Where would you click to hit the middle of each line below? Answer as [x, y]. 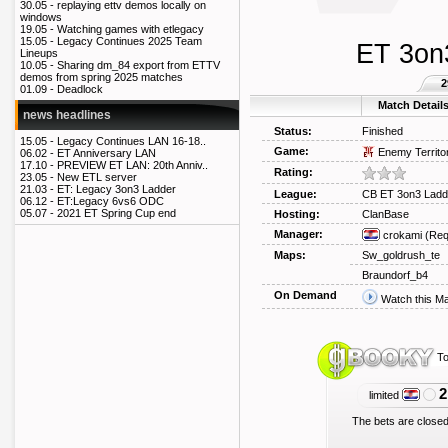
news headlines [67, 115]
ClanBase [385, 214]
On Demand [305, 295]
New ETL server [97, 177]
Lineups [39, 53]
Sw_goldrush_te [401, 255]
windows [41, 17]
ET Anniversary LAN [106, 153]
